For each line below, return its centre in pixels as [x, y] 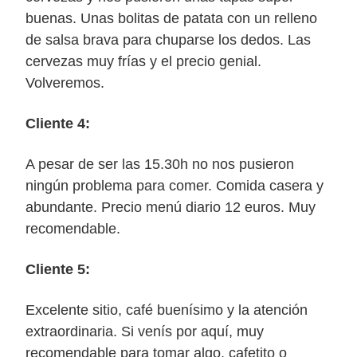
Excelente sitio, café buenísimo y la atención [167, 310]
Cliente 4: [58, 124]
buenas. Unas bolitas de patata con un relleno [171, 18]
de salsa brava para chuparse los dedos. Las [168, 40]
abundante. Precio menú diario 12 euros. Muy [171, 207]
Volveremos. [65, 83]
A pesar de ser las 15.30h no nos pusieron [160, 164]
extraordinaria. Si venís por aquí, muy [145, 331]
